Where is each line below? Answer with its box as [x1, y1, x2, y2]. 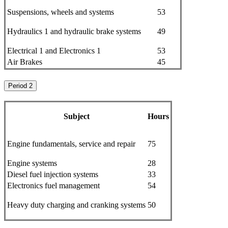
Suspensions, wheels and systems [7, 8, 114, 17]
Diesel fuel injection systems [7, 169, 98, 179]
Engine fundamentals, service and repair [7, 139, 135, 148]
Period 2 [8, 82, 33, 90]
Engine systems [7, 158, 57, 167]
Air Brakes [7, 58, 42, 67]
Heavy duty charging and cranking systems [7, 200, 146, 209]
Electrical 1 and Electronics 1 [7, 46, 101, 55]
